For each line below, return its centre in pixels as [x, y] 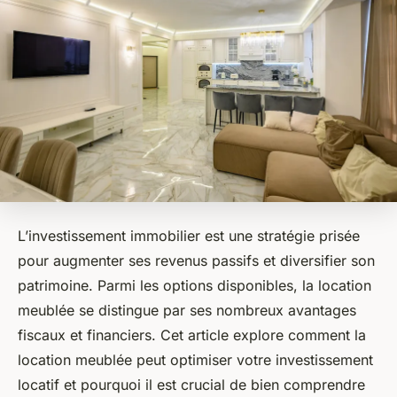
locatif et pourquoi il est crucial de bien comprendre [191, 385]
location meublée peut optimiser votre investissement [195, 360]
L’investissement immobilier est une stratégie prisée [189, 236]
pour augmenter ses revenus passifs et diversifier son [196, 261]
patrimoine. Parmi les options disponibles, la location [195, 286]
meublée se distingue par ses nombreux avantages [187, 311]
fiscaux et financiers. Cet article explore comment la [192, 335]
